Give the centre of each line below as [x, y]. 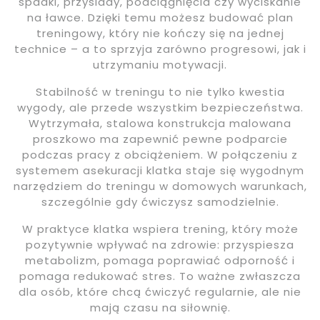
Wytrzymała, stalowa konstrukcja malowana [160, 123]
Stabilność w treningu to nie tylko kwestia [160, 92]
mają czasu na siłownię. [160, 307]
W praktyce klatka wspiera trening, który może [160, 229]
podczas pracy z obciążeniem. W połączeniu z [160, 155]
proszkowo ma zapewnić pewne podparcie [160, 139]
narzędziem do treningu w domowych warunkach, [160, 186]
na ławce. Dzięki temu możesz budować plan [160, 17]
